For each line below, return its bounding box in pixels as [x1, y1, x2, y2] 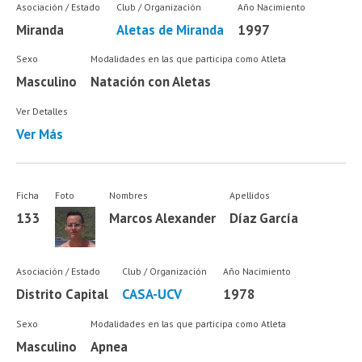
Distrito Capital [16, 285, 109, 304]
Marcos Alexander [109, 208, 217, 227]
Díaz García [229, 208, 298, 227]
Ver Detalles [16, 104, 69, 117]
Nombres [109, 188, 149, 201]
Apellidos [229, 188, 270, 201]
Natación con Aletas [90, 73, 211, 91]
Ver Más [16, 124, 64, 143]
